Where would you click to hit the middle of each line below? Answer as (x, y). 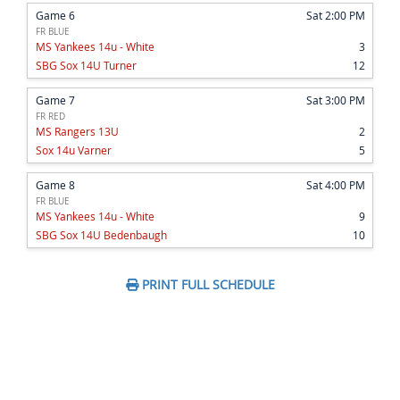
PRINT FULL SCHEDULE (206, 285)
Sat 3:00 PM (336, 100)
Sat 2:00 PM (336, 16)
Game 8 (55, 185)
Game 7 (55, 100)
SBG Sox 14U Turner (86, 66)
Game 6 (55, 16)
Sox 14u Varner (74, 150)
